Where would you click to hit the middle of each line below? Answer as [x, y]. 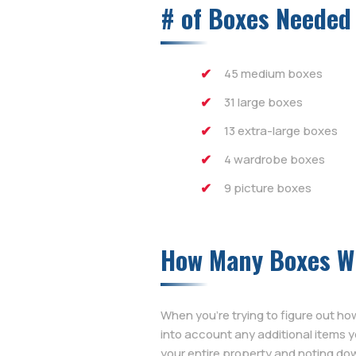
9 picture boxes [268, 188]
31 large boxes [263, 103]
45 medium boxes [273, 74]
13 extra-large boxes [281, 131]
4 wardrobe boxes [275, 160]
